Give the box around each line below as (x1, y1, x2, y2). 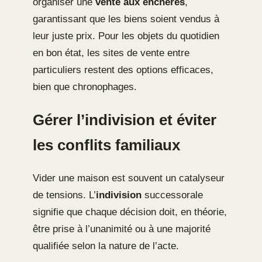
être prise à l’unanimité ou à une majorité (33, 223, 211, 235)
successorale (142, 189, 203, 201)
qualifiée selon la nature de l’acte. (33, 240, 179, 251)
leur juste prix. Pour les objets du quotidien (33, 30, 219, 42)
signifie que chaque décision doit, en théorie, (33, 206, 227, 218)
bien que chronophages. (33, 81, 137, 92)
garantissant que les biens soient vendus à (33, 13, 219, 25)
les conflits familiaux (33, 136, 180, 153)
